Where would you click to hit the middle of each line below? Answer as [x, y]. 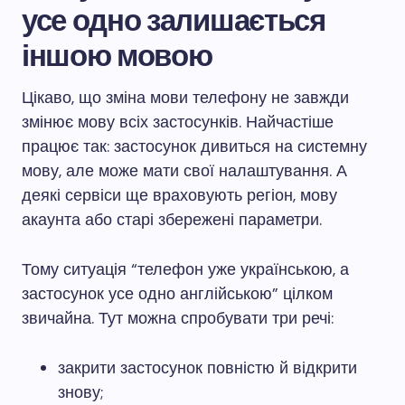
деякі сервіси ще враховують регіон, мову [179, 195]
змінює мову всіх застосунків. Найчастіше [178, 122]
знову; [80, 392]
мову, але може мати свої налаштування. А [184, 171]
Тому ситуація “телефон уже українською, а [185, 269]
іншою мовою [117, 56]
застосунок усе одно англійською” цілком [177, 294]
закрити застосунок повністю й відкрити [207, 368]
